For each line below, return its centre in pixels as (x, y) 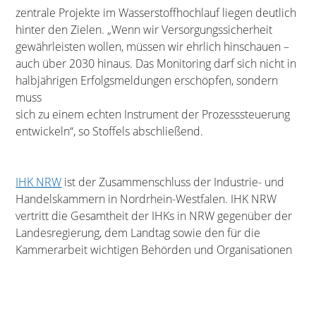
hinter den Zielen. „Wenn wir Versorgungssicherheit (144, 29)
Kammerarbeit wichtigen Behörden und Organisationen (154, 249)
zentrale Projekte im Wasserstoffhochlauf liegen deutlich (156, 12)
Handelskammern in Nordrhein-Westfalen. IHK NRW (146, 199)
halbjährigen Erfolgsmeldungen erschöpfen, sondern (147, 80)
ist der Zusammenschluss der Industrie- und (173, 182)
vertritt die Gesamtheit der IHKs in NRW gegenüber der (154, 215)
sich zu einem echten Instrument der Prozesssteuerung (153, 114)
